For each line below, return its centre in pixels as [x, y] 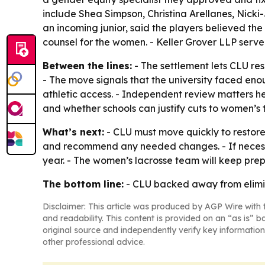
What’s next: [73, 132]
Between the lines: [87, 65]
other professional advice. [94, 242]
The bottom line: [83, 184]
